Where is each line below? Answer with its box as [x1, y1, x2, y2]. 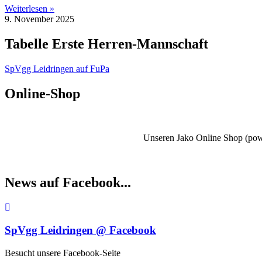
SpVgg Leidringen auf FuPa [5, 63, 109, 74]
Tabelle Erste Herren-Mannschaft [5, 36, 208, 51]
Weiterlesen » [5, 3, 54, 13]
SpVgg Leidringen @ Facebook [5, 224, 156, 236]
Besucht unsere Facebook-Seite [5, 247, 120, 258]
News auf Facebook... [5, 175, 131, 191]
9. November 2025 [5, 13, 74, 24]
